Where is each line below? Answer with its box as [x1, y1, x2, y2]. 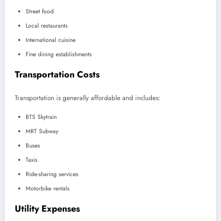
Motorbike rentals [26, 184, 70, 193]
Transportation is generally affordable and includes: [15, 93, 160, 103]
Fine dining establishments [26, 50, 92, 59]
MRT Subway [26, 126, 58, 136]
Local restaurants [26, 21, 68, 31]
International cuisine [26, 36, 75, 45]
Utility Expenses [15, 202, 80, 215]
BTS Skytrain [26, 112, 57, 121]
